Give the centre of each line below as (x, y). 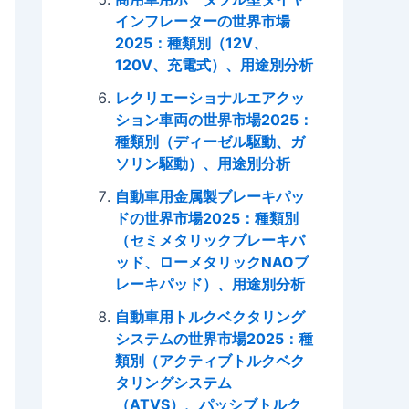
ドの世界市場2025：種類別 (207, 218)
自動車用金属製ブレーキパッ (210, 196)
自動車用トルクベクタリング (210, 316)
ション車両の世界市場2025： (214, 119)
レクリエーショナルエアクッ (210, 97)
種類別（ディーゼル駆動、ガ (210, 141)
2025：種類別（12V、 (191, 42)
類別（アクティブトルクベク (210, 360)
